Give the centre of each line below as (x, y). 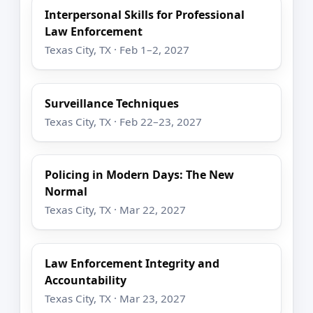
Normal (66, 192)
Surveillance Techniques (112, 103)
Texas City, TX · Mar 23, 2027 (116, 298)
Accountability (86, 280)
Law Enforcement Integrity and (132, 263)
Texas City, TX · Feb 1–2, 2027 (117, 50)
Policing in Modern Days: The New (140, 175)
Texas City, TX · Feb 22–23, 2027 (124, 121)
